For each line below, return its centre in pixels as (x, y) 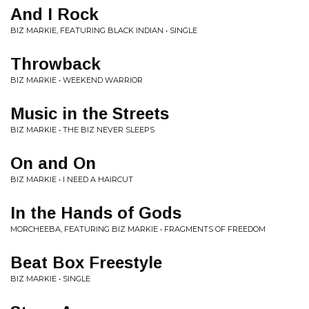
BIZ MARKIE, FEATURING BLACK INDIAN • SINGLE (104, 30)
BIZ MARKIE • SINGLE (50, 279)
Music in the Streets (90, 113)
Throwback (56, 64)
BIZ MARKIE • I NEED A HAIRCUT (72, 179)
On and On (53, 163)
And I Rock (54, 14)
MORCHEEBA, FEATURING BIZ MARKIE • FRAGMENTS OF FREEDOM (138, 229)
